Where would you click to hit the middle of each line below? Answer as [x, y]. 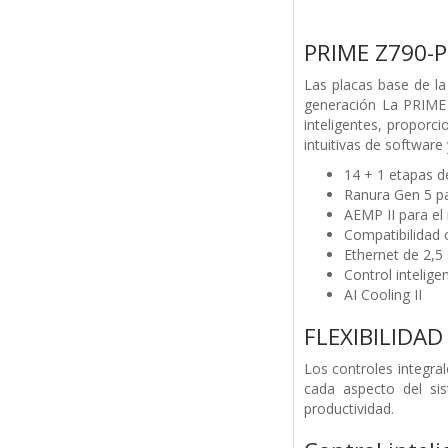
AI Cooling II [382, 295]
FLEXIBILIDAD [373, 337]
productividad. [348, 409]
